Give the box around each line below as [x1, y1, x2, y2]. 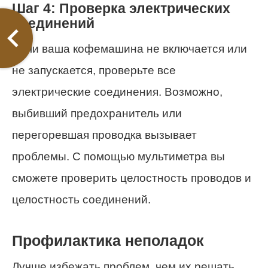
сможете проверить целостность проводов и [12, 171, 251, 184]
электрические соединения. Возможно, [12, 85, 223, 98]
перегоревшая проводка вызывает [12, 128, 197, 141]
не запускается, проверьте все [12, 63, 176, 77]
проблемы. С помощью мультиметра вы [12, 150, 225, 163]
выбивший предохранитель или [12, 106, 182, 120]
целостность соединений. [12, 193, 151, 206]
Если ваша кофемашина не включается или [12, 42, 247, 55]
